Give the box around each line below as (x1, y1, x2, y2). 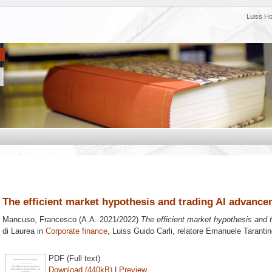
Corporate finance (46, 226, 107, 236)
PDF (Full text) (49, 253, 100, 263)
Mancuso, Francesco (2, 215, 76, 225)
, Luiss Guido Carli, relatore (107, 226, 206, 236)
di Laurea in (2, 226, 46, 236)
